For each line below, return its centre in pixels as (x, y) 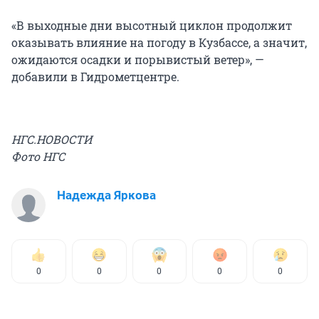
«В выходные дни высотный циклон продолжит (152, 25)
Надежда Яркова (106, 195)
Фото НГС (38, 156)
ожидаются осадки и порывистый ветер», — (138, 59)
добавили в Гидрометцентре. (95, 76)
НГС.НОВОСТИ (52, 139)
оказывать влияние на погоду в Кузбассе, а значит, (159, 42)
